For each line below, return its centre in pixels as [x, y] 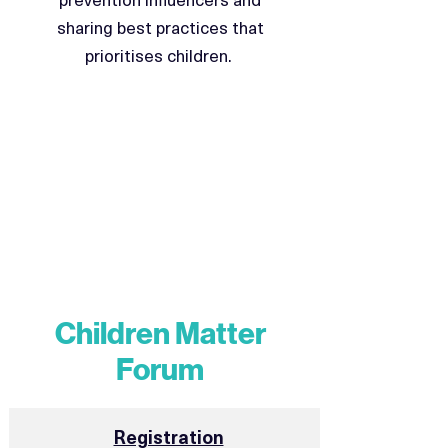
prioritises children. [160, 55]
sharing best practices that [160, 27]
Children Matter [160, 334]
